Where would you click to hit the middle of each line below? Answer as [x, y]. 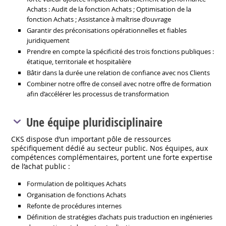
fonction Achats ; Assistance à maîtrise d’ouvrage [99, 19]
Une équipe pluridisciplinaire [95, 122]
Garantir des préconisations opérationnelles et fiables [107, 30]
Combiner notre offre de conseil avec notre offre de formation [119, 84]
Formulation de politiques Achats [77, 184]
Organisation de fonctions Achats [77, 195]
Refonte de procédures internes [74, 206]
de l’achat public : [41, 166]
